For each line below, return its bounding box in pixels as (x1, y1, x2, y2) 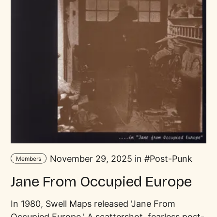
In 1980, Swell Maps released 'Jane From (11, 199, 176, 209)
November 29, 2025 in (47, 153, 144, 164)
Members (15, 155, 41, 162)
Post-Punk (149, 153, 192, 164)
